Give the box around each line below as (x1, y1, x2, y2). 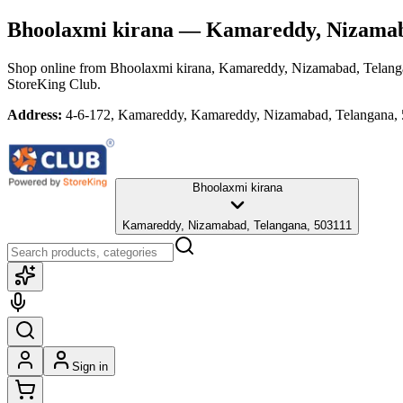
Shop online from (7, 59, 110, 76)
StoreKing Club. (7, 76, 101, 92)
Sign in (72, 359, 108, 373)
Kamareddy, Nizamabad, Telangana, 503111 (122, 218, 352, 232)
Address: (7, 106, 62, 122)
